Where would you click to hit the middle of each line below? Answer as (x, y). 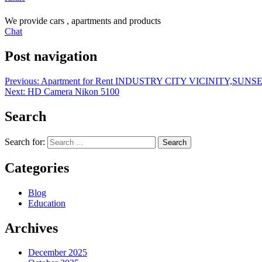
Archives (31, 228)
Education (47, 203)
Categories (37, 168)
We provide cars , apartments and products (83, 21)
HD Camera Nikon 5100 (73, 92)
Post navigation (51, 56)
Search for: (25, 142)
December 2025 (58, 253)
